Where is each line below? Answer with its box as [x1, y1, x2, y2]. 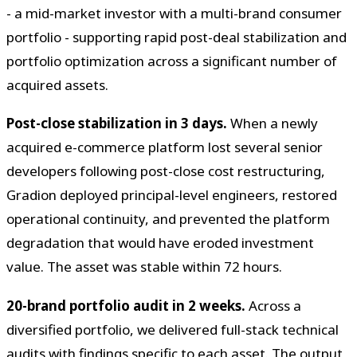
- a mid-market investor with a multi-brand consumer [6, 3, 342, 22]
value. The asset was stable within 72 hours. [6, 257, 282, 277]
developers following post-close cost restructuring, [6, 162, 325, 181]
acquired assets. [6, 75, 108, 94]
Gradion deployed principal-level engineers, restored [6, 186, 337, 205]
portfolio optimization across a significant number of [6, 51, 337, 70]
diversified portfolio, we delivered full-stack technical [6, 320, 339, 339]
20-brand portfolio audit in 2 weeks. [6, 296, 245, 315]
